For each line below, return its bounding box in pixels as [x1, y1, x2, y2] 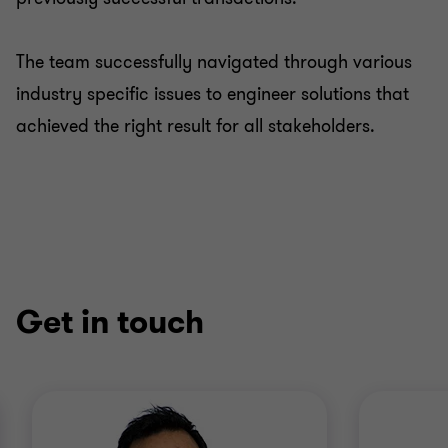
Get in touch [16, 301, 204, 344]
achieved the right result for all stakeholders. [16, 114, 375, 138]
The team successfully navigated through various [16, 50, 412, 74]
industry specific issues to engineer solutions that [16, 82, 409, 106]
